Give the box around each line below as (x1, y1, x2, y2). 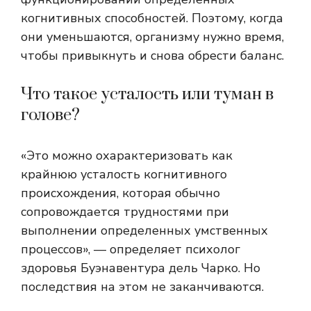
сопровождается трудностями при (21, 203, 229, 221)
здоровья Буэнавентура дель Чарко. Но (21, 260, 260, 277)
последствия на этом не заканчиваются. (21, 278, 264, 296)
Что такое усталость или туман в (21, 84, 274, 106)
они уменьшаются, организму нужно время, (21, 28, 284, 46)
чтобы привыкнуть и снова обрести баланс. (21, 47, 284, 65)
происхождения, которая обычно (21, 185, 220, 202)
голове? (21, 105, 80, 126)
